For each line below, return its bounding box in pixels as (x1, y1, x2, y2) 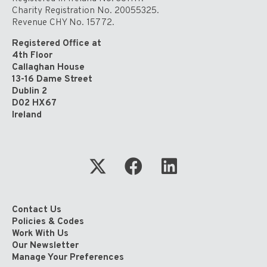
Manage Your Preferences (12, 251, 124, 263)
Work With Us (12, 227, 69, 240)
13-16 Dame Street (12, 73, 92, 86)
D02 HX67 (12, 97, 57, 110)
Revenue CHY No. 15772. (12, 16, 114, 29)
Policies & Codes (12, 215, 84, 228)
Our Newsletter (12, 239, 79, 252)
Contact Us (12, 203, 61, 216)
